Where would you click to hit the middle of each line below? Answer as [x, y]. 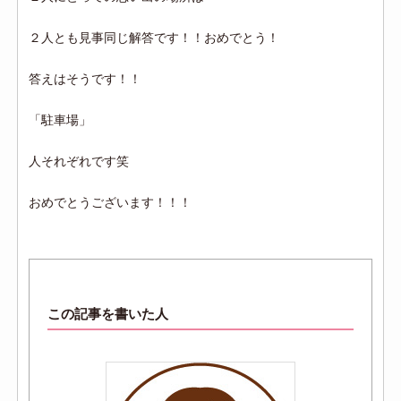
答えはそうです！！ [85, 78]
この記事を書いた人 [108, 313]
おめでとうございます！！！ [111, 202]
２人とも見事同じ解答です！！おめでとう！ [154, 37]
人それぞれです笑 [79, 161]
